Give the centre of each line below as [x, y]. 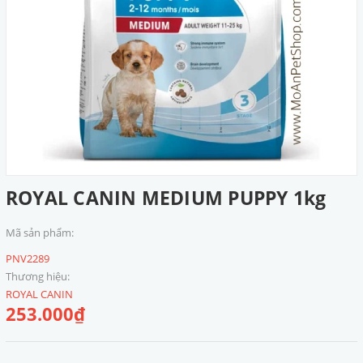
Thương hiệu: [38, 276]
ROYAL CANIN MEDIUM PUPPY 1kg [166, 198]
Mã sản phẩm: [40, 233]
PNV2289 [28, 258]
